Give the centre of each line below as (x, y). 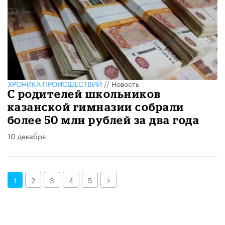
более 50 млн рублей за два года (104, 120)
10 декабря (27, 136)
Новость (125, 84)
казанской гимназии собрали (96, 107)
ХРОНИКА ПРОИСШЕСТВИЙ (55, 84)
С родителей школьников (84, 94)
